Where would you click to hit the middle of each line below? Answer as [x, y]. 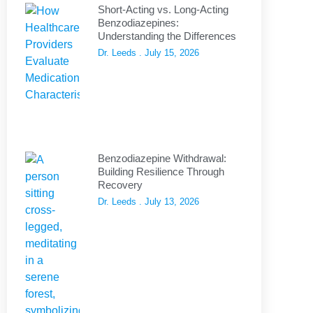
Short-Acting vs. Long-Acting [163, 9]
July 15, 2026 [170, 52]
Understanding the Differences [167, 36]
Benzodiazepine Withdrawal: [162, 159]
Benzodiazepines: [138, 22]
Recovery [120, 185]
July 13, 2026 [170, 202]
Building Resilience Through [161, 172]
